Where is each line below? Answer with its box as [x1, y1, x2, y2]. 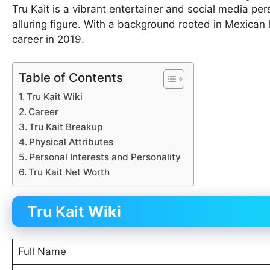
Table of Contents [19, 70, 123, 86]
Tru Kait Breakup [29, 121, 103, 133]
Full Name [17, 245, 66, 258]
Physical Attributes [29, 136, 114, 148]
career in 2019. [12, 33, 84, 45]
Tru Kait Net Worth [28, 166, 110, 178]
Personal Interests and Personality [29, 151, 181, 163]
